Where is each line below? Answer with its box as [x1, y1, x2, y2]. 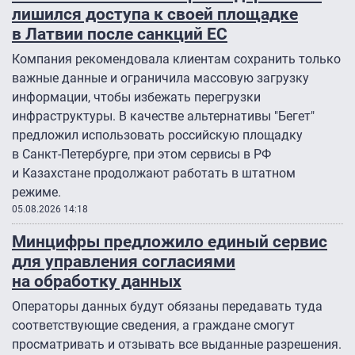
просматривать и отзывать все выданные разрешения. [12, 337, 342, 353]
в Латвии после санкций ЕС [12, 24, 227, 44]
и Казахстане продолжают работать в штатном [12, 166, 296, 181]
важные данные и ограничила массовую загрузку [12, 71, 309, 86]
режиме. [12, 185, 61, 200]
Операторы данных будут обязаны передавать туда [12, 299, 323, 315]
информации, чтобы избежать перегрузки [12, 90, 261, 105]
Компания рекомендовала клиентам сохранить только [12, 52, 341, 67]
